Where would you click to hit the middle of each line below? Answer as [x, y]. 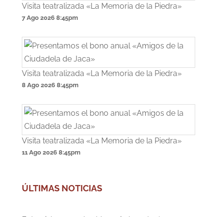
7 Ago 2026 [38, 18]
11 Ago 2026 [39, 152]
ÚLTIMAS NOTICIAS [62, 188]
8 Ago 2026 [38, 85]
